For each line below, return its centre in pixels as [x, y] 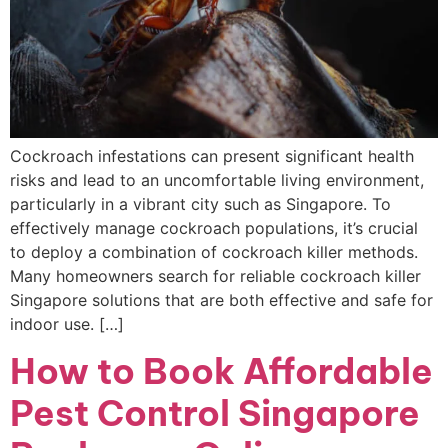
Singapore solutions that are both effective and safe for [221, 299]
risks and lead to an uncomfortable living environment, [217, 179]
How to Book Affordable [221, 371]
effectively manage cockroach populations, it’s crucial [214, 227]
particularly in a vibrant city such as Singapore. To [200, 203]
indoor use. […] [67, 323]
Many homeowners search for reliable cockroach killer [215, 275]
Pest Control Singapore [215, 413]
